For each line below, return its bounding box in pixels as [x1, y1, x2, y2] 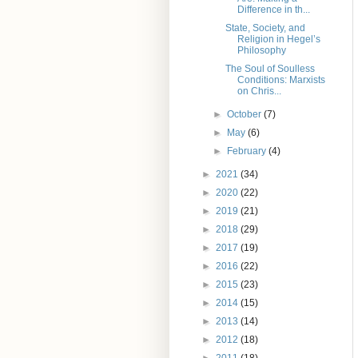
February [227, 145, 269, 157]
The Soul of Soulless [225, 63, 315, 75]
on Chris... [237, 86, 281, 97]
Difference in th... [237, 4, 310, 16]
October [227, 109, 265, 121]
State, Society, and [225, 22, 305, 34]
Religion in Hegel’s [237, 34, 320, 46]
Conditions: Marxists [237, 74, 325, 86]
